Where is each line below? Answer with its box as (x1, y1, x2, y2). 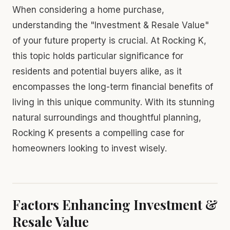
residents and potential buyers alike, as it (12, 66, 182, 76)
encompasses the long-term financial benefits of (12, 81, 213, 92)
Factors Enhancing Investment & (12, 195, 218, 214)
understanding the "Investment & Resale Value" (12, 20, 209, 30)
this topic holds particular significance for (12, 50, 183, 61)
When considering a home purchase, (12, 4, 164, 15)
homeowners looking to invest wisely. (12, 143, 167, 154)
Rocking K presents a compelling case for (12, 127, 184, 138)
